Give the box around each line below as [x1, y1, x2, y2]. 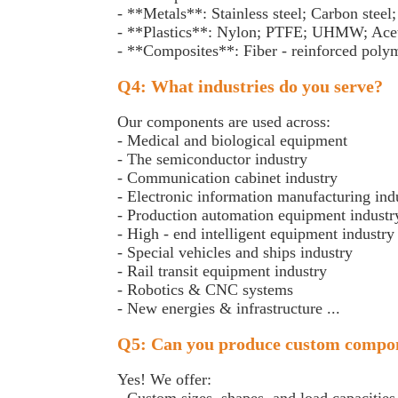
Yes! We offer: [117, 370, 216, 388]
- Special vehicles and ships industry [117, 243, 357, 261]
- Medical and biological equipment [117, 131, 347, 149]
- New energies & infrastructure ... [117, 299, 340, 317]
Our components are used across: [117, 113, 339, 131]
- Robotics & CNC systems [117, 281, 298, 298]
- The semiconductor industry [117, 150, 312, 168]
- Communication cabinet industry [117, 169, 342, 187]
